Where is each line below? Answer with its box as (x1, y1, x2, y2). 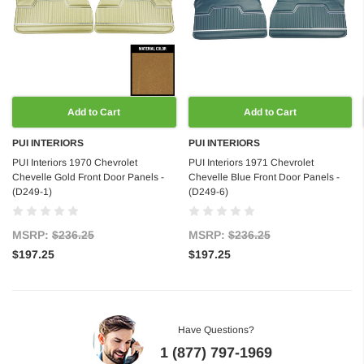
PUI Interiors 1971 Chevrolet (188, 157, 314, 169)
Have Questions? (177, 324, 254, 336)
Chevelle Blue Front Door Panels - (188, 171, 340, 184)
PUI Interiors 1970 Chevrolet (12, 157, 137, 169)
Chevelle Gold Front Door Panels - (12, 171, 164, 184)
